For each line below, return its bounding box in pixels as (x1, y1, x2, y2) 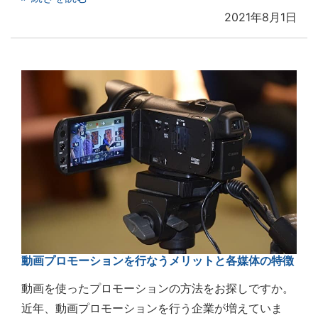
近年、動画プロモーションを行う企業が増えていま (21, 300, 283, 315)
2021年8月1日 (224, 10, 297, 25)
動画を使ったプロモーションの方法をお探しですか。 (21, 280, 294, 295)
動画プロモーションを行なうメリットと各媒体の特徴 (21, 253, 294, 268)
